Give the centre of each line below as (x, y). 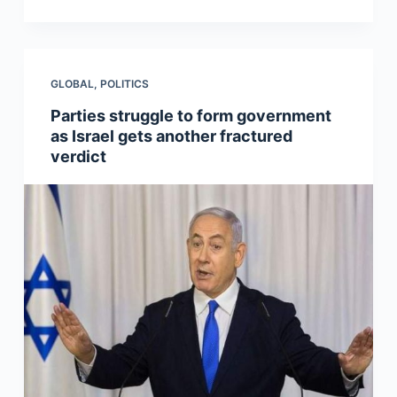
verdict (78, 156)
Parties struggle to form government (191, 115)
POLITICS (124, 83)
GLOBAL (72, 83)
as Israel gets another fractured (171, 136)
